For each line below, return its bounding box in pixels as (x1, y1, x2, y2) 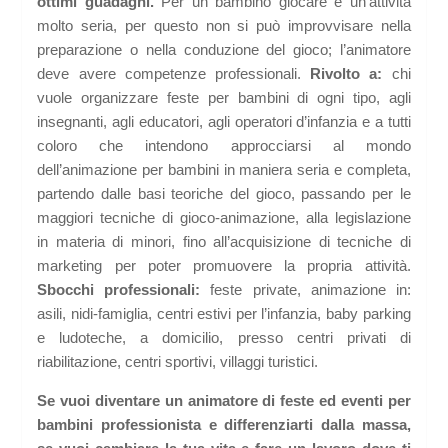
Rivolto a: (310, 65, 383, 83)
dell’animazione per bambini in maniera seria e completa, (37, 161, 411, 179)
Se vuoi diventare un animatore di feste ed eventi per (37, 392, 411, 410)
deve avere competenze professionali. (37, 65, 311, 83)
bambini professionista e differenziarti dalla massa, (37, 416, 411, 434)
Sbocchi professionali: (37, 281, 201, 299)
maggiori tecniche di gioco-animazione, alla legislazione (37, 209, 411, 227)
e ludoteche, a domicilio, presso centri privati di (37, 329, 411, 347)
